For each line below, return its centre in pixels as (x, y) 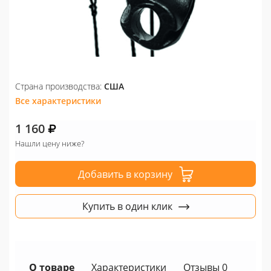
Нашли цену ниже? (50, 144)
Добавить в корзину (125, 174)
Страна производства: (60, 87)
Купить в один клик (127, 207)
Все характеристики (58, 101)
